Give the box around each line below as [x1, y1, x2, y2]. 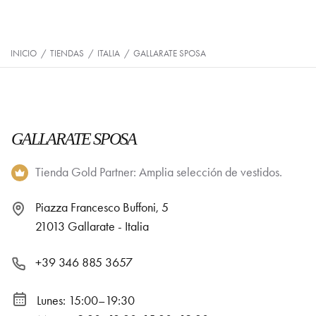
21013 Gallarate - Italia [35, 219, 149, 234]
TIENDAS [50, 48, 84, 59]
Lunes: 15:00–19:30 [37, 293, 135, 309]
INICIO [11, 48, 37, 59]
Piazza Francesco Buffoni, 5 [35, 200, 169, 215]
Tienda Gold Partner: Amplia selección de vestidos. [35, 164, 282, 180]
